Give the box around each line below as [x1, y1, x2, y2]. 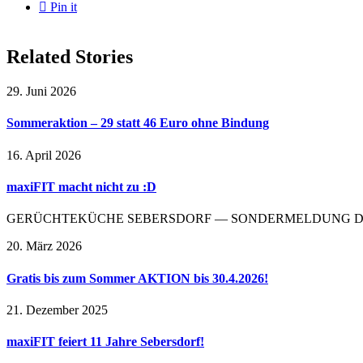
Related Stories [6, 46, 133, 68]
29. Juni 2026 [6, 84, 76, 99]
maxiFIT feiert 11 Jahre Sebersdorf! [6, 335, 204, 349]
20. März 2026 [6, 239, 82, 254]
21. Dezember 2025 [6, 302, 108, 317]
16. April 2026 [6, 147, 81, 162]
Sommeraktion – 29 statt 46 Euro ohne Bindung [6, 116, 269, 130]
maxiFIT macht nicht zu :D [6, 180, 156, 194]
